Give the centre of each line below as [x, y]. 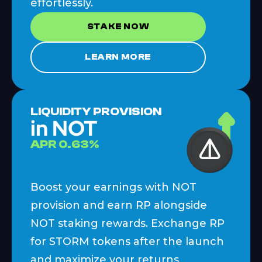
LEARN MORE [118, 57]
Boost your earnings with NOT [113, 187]
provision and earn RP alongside [119, 205]
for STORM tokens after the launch [127, 241]
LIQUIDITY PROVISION [96, 111]
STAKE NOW [118, 26]
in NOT [64, 128]
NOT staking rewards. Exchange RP [127, 223]
